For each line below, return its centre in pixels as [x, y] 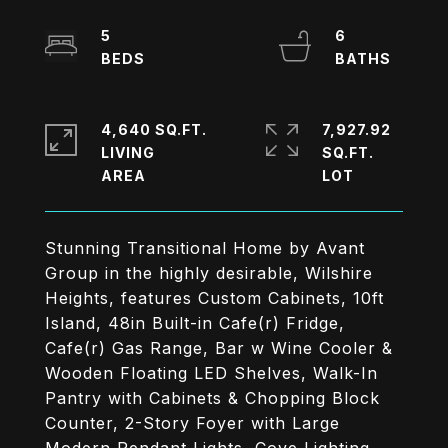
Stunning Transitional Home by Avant [205, 248]
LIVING [128, 152]
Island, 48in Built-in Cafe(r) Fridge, [195, 323]
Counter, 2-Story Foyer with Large [192, 423]
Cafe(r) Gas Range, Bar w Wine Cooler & [219, 348]
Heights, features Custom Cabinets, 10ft [214, 298]
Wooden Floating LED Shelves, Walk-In [211, 373]
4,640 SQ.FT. [154, 129]
